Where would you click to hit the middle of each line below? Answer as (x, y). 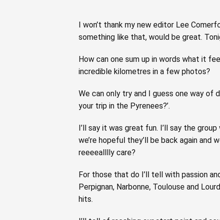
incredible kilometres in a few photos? (144, 71)
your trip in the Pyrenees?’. (124, 106)
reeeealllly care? (107, 152)
